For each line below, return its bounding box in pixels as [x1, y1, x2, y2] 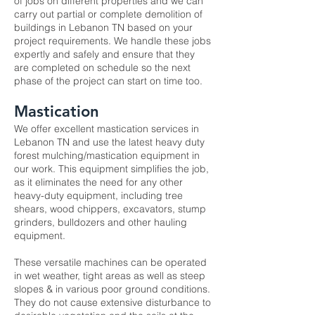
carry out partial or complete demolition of [14, 8, 202, 20]
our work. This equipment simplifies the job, [14, 162, 209, 175]
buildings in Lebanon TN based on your [14, 21, 193, 34]
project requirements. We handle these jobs [14, 34, 211, 47]
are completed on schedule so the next [14, 61, 191, 74]
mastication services [97, 122, 188, 135]
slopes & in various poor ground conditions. [14, 283, 210, 295]
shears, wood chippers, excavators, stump [14, 202, 206, 215]
